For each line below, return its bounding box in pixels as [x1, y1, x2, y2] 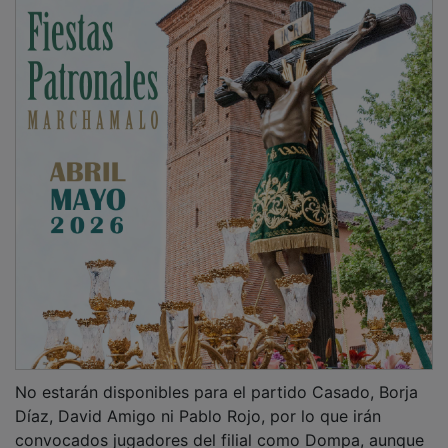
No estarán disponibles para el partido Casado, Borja [15, 368, 418, 389]
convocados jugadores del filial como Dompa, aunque [15, 416, 424, 437]
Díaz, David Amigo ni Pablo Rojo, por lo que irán [15, 392, 381, 413]
